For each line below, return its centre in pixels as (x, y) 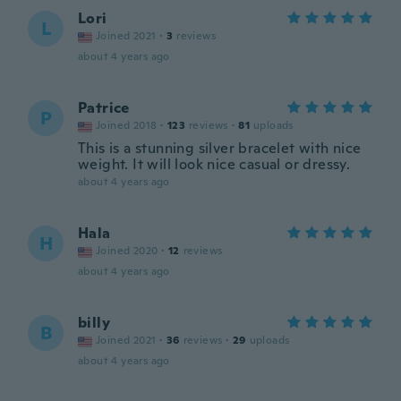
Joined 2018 (127, 125)
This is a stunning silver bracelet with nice (220, 148)
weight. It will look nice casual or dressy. (214, 164)
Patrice (104, 108)
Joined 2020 (127, 251)
